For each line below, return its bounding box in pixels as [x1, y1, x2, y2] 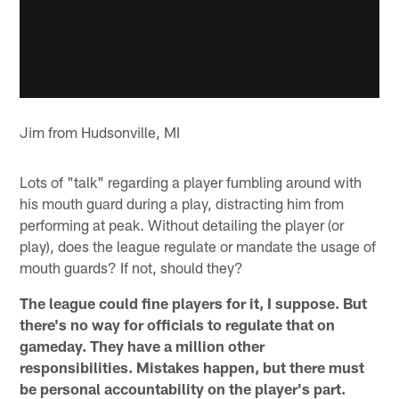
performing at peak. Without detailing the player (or [20, 216, 345, 234]
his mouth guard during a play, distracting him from [20, 194, 345, 213]
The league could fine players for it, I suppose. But [20, 294, 368, 313]
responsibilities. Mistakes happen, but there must [20, 358, 365, 377]
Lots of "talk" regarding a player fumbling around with [20, 173, 362, 191]
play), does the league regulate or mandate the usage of [20, 237, 377, 256]
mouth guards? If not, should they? [20, 258, 244, 277]
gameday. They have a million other [20, 337, 265, 355]
